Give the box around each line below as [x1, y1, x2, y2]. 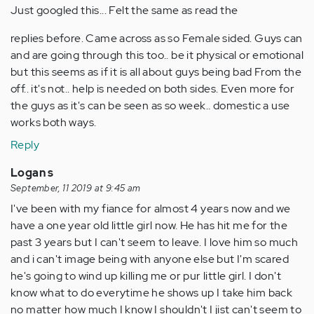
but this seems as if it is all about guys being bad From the [11, 64, 301, 80]
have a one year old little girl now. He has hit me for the [11, 218, 288, 233]
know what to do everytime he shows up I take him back [11, 285, 293, 301]
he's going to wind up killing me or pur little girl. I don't [11, 268, 281, 284]
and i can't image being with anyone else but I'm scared [11, 252, 289, 267]
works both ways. [11, 115, 97, 130]
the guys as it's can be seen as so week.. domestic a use [11, 98, 290, 114]
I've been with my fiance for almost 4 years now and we [11, 201, 291, 217]
